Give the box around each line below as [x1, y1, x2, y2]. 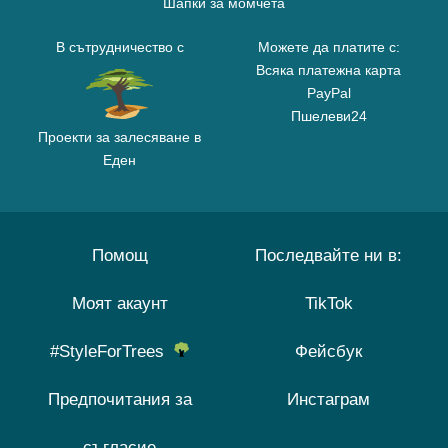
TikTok [304, 294, 353, 314]
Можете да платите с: [257, 39, 400, 56]
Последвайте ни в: [255, 246, 402, 266]
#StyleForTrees [50, 342, 174, 362]
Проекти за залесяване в [38, 129, 201, 146]
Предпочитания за [47, 390, 192, 410]
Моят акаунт [71, 294, 168, 314]
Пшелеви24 [290, 108, 367, 125]
